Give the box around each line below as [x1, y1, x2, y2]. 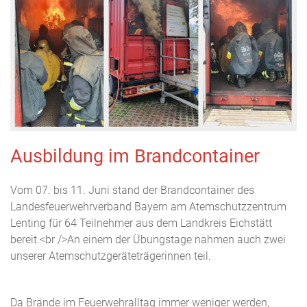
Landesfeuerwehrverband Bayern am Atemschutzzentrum [10, 200, 286, 214]
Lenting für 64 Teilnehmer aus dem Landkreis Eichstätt [10, 217, 272, 230]
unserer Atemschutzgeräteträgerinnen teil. [10, 249, 211, 263]
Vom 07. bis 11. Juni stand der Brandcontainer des [10, 184, 254, 197]
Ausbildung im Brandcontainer [10, 145, 260, 168]
